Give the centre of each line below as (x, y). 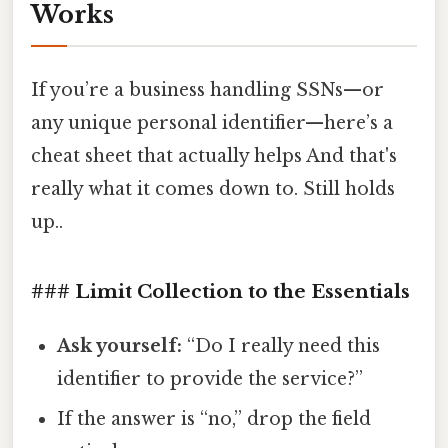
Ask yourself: (120, 346)
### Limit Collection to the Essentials (220, 292)
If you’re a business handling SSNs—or (207, 89)
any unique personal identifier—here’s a (212, 122)
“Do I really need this (281, 346)
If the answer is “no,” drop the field (214, 419)
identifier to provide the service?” (210, 379)
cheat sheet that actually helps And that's (214, 155)
